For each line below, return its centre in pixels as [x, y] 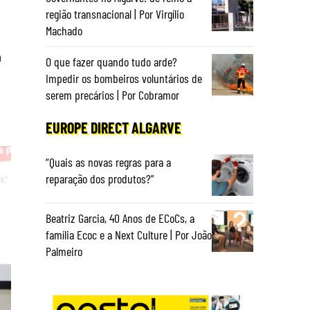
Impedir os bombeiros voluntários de [124, 78]
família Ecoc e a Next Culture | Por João [129, 235]
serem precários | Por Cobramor [112, 95]
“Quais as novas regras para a [108, 162]
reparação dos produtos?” [100, 179]
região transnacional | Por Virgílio [115, 14]
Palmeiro [64, 251]
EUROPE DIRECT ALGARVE [113, 127]
